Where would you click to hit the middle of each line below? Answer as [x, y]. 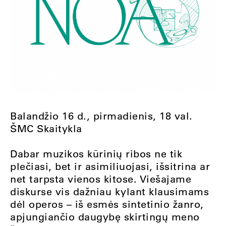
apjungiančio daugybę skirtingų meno [105, 217]
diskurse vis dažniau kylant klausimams [109, 192]
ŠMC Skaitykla [46, 129]
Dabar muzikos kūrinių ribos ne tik [96, 154]
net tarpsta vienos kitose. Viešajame [101, 179]
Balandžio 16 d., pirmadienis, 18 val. [101, 116]
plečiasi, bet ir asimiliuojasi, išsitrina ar [110, 166]
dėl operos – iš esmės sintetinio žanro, [107, 204]
